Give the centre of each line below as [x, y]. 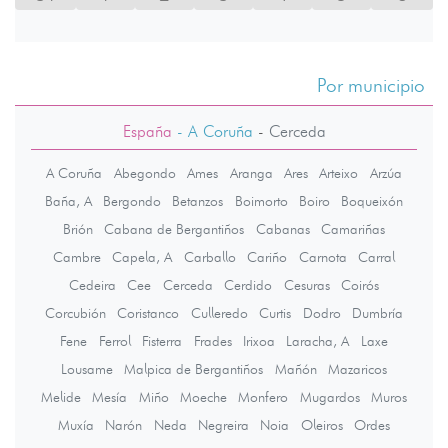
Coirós [359, 285]
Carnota [322, 257]
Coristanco [148, 313]
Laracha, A [318, 341]
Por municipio [371, 86]
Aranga [251, 173]
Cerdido [248, 285]
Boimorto [261, 201]
